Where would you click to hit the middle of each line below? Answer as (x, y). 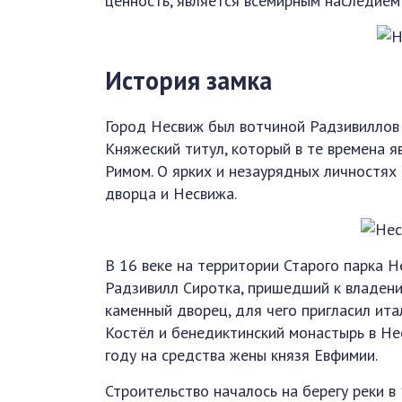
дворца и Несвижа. (171, 193)
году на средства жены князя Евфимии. (241, 354)
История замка (188, 81)
